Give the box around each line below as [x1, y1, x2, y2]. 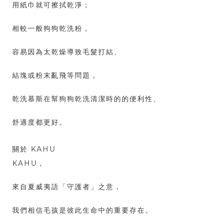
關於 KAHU [12, 145, 56, 154]
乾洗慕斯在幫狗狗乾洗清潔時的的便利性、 [12, 94, 161, 104]
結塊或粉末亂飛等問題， [12, 71, 98, 80]
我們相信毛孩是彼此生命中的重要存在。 [12, 206, 153, 215]
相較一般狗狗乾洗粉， [12, 24, 90, 33]
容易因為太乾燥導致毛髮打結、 [12, 47, 122, 57]
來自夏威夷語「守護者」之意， [12, 182, 122, 192]
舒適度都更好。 [12, 118, 67, 127]
